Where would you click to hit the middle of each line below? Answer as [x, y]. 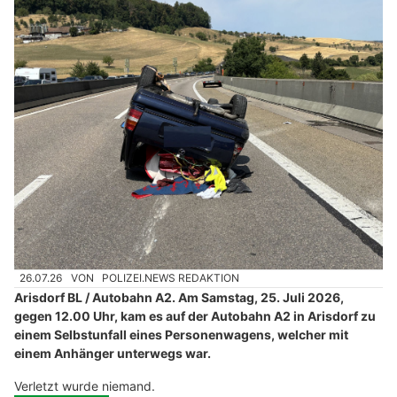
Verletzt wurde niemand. [85, 385]
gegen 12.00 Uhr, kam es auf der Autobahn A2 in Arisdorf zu [195, 315]
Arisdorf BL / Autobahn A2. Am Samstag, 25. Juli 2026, [179, 297]
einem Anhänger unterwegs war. [113, 353]
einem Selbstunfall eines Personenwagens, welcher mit [181, 334]
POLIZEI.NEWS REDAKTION [171, 278]
